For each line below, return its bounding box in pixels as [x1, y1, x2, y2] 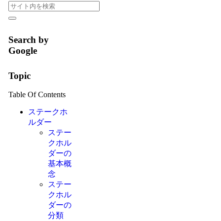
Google [8, 45, 37, 56]
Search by [8, 34, 49, 45]
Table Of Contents [8, 90, 66, 99]
